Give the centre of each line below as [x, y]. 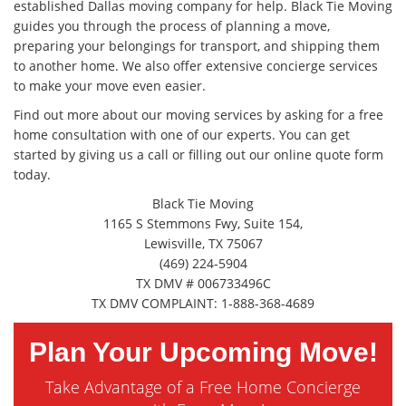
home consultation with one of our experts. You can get [182, 135]
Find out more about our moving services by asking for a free [198, 115]
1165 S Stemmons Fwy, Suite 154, [203, 224]
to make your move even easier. [110, 86]
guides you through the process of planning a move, [172, 26]
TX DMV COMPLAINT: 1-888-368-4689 [203, 304]
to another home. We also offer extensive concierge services [196, 66]
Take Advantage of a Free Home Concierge [203, 387]
